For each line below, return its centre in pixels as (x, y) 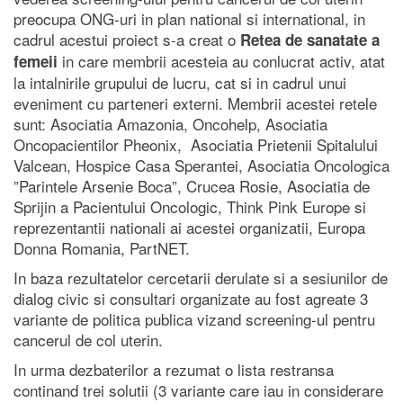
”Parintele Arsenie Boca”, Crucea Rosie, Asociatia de (192, 186)
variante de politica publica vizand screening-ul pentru (194, 319)
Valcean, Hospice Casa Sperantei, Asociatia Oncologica (201, 166)
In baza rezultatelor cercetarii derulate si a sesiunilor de (201, 278)
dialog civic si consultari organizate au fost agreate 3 (191, 299)
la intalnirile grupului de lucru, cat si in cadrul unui (180, 83)
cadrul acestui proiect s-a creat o (127, 40)
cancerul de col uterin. (88, 340)
